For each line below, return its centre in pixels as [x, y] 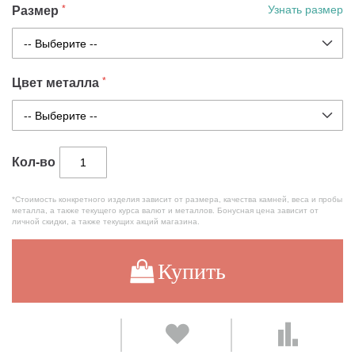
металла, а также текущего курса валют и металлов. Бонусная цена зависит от [165, 211]
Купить [191, 271]
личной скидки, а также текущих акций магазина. [106, 222]
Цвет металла [55, 83]
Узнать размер [305, 10]
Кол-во [34, 162]
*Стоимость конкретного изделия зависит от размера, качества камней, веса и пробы [177, 200]
